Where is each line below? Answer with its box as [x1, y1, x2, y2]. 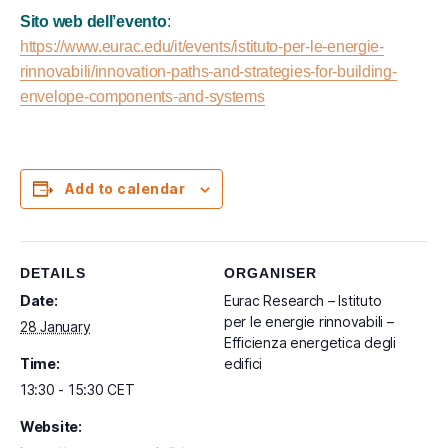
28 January [20, 318, 91, 335]
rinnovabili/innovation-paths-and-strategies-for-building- [20, 63, 397, 80]
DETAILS [20, 265, 86, 281]
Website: [20, 418, 82, 435]
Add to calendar [65, 180, 185, 197]
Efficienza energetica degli [224, 334, 396, 351]
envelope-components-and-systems [20, 88, 265, 105]
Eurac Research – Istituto [224, 292, 382, 309]
